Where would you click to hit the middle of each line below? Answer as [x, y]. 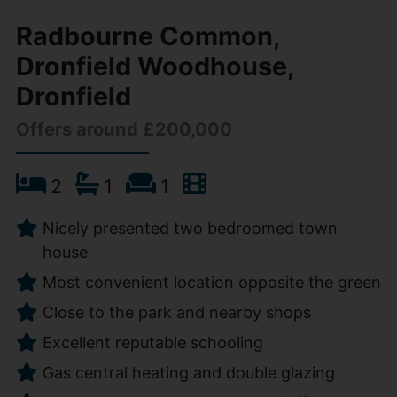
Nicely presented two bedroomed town [190, 228]
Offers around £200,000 [124, 130]
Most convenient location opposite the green [211, 282]
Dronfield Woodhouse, [155, 66]
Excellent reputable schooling [152, 342]
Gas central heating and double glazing [188, 372]
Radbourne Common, [148, 36]
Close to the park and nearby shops [176, 312]
